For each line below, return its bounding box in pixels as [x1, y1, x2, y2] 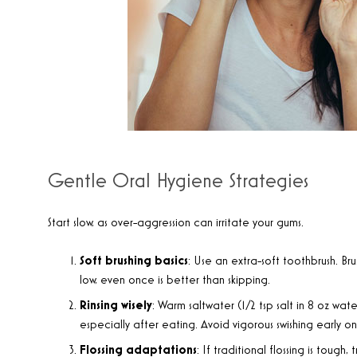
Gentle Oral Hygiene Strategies [48, 171, 308, 192]
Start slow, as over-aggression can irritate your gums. [48, 217, 304, 229]
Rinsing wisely [80, 300, 152, 312]
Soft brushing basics [80, 255, 188, 268]
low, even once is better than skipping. [80, 274, 270, 287]
